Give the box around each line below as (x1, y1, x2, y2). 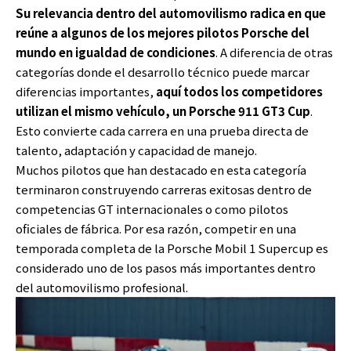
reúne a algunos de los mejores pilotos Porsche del (16, 24, 309, 41)
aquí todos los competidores (156, 83, 323, 100)
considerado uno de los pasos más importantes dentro (16, 259, 316, 276)
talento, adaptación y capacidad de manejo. (16, 142, 259, 158)
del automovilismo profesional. (16, 279, 188, 295)
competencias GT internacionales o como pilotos (16, 201, 288, 217)
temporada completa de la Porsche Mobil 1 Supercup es (16, 240, 328, 256)
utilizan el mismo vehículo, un (16, 103, 189, 119)
